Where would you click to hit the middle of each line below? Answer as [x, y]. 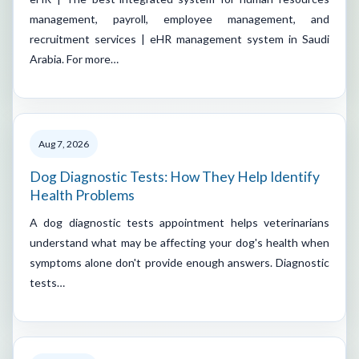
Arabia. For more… [74, 58]
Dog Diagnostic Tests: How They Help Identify [175, 176]
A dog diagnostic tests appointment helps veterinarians [179, 222]
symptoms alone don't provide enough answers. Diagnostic [179, 262]
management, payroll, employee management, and [179, 18]
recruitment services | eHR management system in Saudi [179, 38]
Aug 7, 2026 [64, 143]
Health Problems [82, 195]
